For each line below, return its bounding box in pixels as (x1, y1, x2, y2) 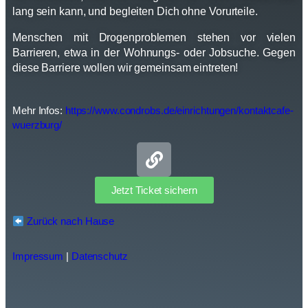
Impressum (12, 250, 64, 262)
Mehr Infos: (12, 104, 65, 116)
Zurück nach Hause (24, 215, 115, 227)
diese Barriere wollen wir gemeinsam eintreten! (12, 62, 239, 74)
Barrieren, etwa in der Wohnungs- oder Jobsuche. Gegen (12, 47, 296, 58)
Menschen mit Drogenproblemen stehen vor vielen (12, 32, 296, 43)
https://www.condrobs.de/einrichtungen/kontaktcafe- (65, 104, 294, 116)
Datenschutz (71, 250, 128, 262)
